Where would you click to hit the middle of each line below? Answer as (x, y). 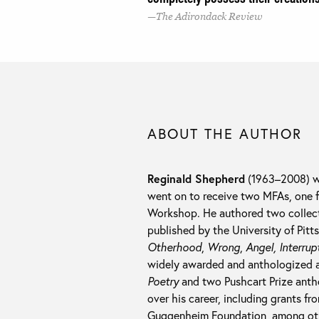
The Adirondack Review (209, 17)
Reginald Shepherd (196, 179)
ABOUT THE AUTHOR (225, 134)
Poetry (163, 281)
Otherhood (174, 247)
